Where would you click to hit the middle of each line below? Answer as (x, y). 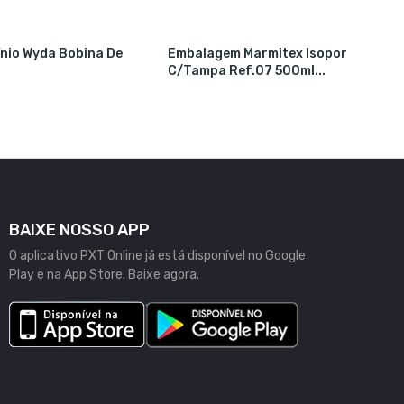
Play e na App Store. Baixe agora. (104, 274)
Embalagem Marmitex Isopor (258, 54)
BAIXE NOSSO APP (79, 230)
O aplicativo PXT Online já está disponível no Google (157, 255)
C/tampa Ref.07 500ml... (247, 71)
